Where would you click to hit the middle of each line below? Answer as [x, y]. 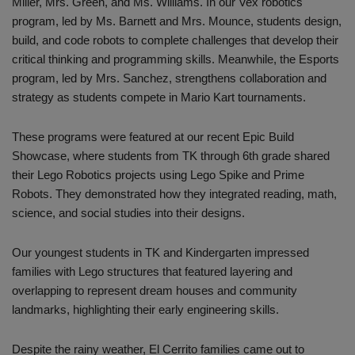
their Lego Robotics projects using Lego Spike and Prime [158, 175]
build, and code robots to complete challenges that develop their [175, 40]
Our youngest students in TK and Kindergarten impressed [160, 253]
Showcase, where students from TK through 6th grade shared [171, 156]
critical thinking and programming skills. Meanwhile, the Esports [176, 59]
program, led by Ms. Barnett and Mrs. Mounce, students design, [177, 21]
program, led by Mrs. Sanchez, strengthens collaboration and [169, 78]
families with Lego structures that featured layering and [152, 272]
